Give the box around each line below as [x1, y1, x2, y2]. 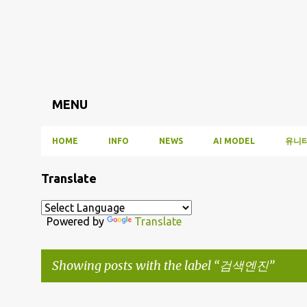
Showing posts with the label [52, 258, 214, 273]
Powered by [41, 215, 107, 228]
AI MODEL [213, 136, 255, 145]
